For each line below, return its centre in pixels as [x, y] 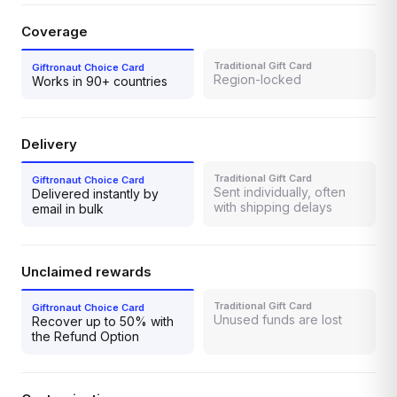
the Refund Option [86, 336]
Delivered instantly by [95, 193]
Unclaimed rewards [86, 271]
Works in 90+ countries [100, 81]
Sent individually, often [280, 191]
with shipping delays [273, 206]
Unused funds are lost [278, 319]
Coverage [54, 31]
